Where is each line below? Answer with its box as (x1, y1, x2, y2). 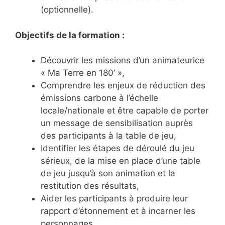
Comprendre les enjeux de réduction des (41, 80, 205, 90)
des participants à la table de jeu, (41, 131, 176, 141)
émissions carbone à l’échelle (41, 93, 158, 103)
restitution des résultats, (41, 181, 139, 191)
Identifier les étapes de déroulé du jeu (41, 143, 194, 153)
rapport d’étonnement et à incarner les (41, 206, 195, 216)
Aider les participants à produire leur (41, 193, 188, 203)
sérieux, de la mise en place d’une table (41, 156, 200, 166)
